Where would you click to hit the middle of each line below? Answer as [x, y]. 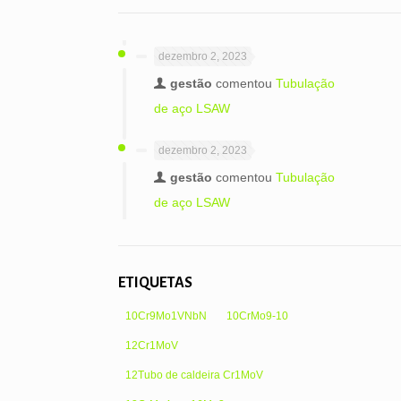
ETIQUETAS [155, 283]
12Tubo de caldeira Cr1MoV [194, 375]
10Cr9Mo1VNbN [166, 316]
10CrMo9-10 [257, 316]
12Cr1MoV [151, 346]
